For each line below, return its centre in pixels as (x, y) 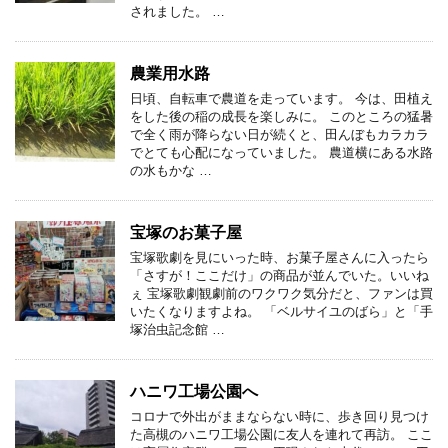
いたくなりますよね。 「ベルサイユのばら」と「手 (281, 311)
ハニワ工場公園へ (194, 391)
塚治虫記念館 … (177, 329)
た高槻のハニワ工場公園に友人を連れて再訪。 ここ (281, 434)
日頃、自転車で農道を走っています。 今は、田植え (281, 98)
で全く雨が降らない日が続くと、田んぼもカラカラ (279, 134)
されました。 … (177, 11)
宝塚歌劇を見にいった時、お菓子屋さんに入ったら (279, 257)
